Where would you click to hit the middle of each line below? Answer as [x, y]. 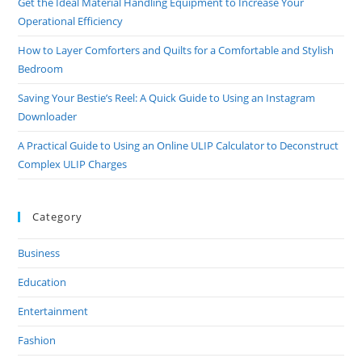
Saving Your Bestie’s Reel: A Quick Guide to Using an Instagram [167, 97]
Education [42, 282]
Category [58, 216]
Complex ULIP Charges [73, 164]
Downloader [48, 116]
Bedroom [41, 68]
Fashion [37, 340]
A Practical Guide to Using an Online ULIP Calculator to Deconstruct [179, 145]
